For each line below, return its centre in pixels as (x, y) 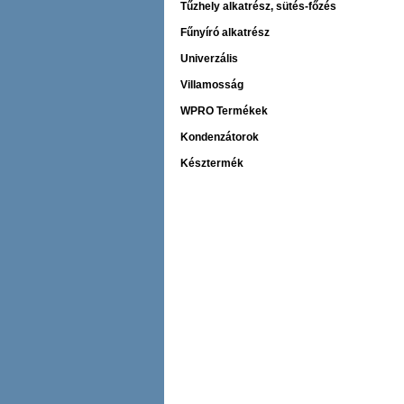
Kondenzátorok (220, 137)
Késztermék (212, 163)
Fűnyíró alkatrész (225, 32)
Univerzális (209, 59)
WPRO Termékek (224, 111)
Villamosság (212, 85)
